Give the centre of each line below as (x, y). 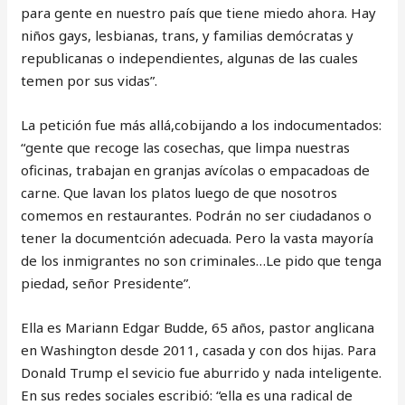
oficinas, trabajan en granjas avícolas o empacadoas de (196, 170)
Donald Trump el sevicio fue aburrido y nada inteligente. (202, 372)
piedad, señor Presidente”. (106, 283)
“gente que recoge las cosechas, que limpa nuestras (186, 147)
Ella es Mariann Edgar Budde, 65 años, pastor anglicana (198, 327)
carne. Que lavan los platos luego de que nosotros (179, 193)
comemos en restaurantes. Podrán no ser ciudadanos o (197, 215)
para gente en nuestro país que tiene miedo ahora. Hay (199, 13)
